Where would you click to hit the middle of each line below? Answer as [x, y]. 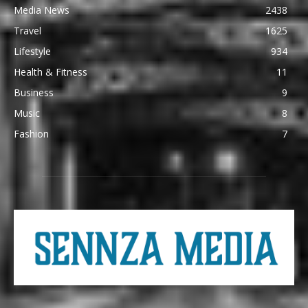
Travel [27, 30]
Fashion [31, 133]
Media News [42, 10]
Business [34, 92]
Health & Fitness [51, 71]
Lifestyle [32, 51]
